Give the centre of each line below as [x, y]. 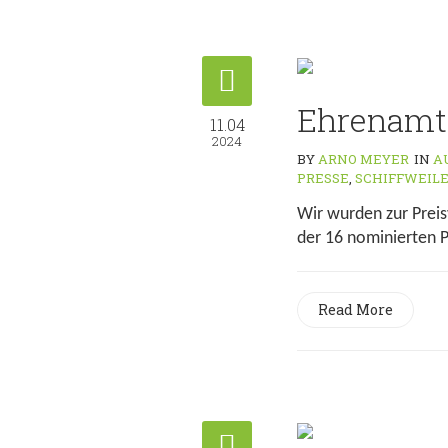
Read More [355, 309]
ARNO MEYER [363, 159]
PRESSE [323, 178]
